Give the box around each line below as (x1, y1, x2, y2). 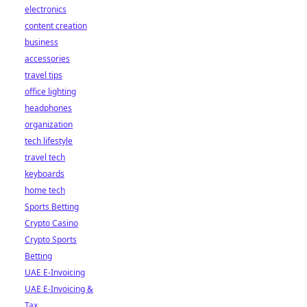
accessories (25, 53, 70, 64)
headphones (25, 102, 72, 114)
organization (25, 119, 73, 130)
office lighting (25, 86, 76, 97)
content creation (25, 20, 87, 32)
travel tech (25, 151, 65, 163)
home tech (25, 184, 65, 196)
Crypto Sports (25, 234, 77, 245)
